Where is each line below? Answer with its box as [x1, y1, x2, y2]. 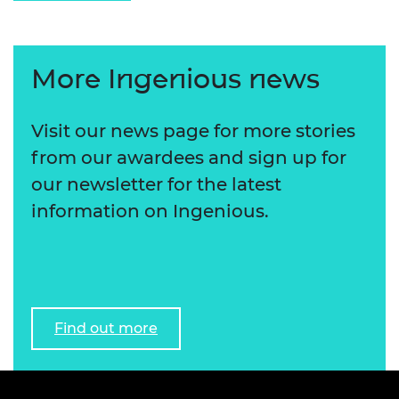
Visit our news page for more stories [31, 119, 355, 142]
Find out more [54, 319, 158, 337]
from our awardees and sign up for [31, 146, 346, 168]
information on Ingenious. [31, 199, 269, 222]
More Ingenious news [31, 61, 320, 95]
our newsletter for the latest [31, 173, 281, 195]
